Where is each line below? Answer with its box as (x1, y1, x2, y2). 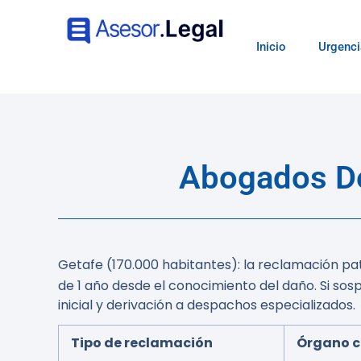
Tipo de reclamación (71, 334, 213, 352)
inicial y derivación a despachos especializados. (58, 296, 355, 314)
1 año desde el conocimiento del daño (77, 276, 314, 295)
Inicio (256, 39, 286, 54)
